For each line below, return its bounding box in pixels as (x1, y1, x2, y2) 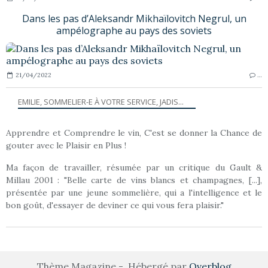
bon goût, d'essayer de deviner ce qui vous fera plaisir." (6, 199, 224, 211)
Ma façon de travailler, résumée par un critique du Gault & (6, 162, 262, 173)
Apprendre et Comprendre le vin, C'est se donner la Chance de (6, 127, 262, 138)
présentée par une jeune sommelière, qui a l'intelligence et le (6, 187, 262, 198)
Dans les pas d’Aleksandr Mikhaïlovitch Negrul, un (22, 11, 246, 25)
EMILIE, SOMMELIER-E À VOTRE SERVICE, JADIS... (18, 96, 184, 107)
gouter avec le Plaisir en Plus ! (6, 139, 126, 151)
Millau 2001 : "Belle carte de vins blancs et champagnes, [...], (6, 174, 262, 185)
